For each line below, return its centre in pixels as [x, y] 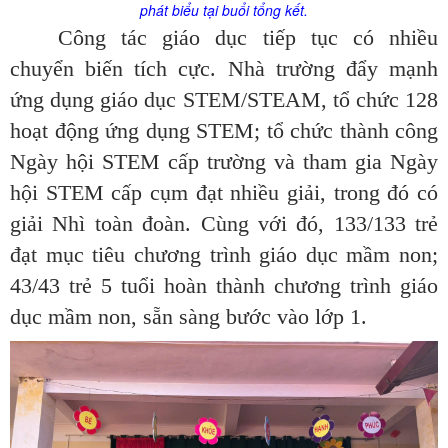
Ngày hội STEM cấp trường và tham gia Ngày [224, 162]
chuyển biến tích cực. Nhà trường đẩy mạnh [224, 69]
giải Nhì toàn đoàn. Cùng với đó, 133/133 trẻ [224, 224]
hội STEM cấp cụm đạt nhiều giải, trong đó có [224, 193]
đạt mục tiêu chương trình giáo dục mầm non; [224, 255]
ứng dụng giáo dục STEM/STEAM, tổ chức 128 [224, 100]
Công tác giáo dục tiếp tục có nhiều [248, 38]
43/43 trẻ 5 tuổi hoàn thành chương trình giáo [224, 286]
